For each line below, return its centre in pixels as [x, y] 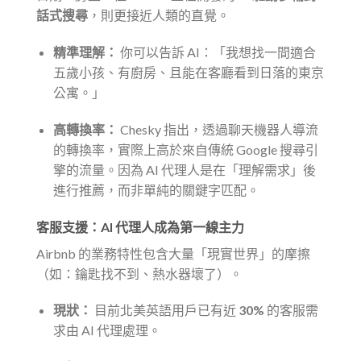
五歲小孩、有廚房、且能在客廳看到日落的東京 [188, 72]
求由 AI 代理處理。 [107, 330]
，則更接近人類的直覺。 [159, 15]
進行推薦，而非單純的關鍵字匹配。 [156, 189]
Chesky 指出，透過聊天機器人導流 [218, 129]
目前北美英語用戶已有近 [165, 310]
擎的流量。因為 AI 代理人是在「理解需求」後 [184, 169]
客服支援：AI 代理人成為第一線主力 [140, 226]
